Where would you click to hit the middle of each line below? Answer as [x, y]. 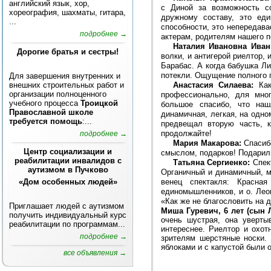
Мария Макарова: [207, 143]
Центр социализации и [68, 152]
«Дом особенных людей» [68, 182]
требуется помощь [46, 121]
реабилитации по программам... [67, 224]
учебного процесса [45, 103]
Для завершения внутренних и [65, 76]
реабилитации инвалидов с [68, 161]
